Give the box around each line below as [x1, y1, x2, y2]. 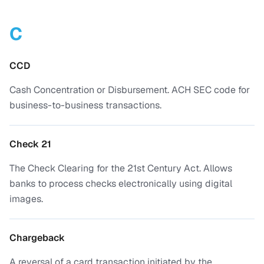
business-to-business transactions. [9, 99, 161, 111]
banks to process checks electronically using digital [9, 177, 232, 190]
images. [9, 193, 43, 205]
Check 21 [9, 138, 51, 150]
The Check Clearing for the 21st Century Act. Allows [9, 162, 232, 174]
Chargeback [9, 232, 65, 244]
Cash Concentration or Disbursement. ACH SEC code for [9, 84, 250, 96]
